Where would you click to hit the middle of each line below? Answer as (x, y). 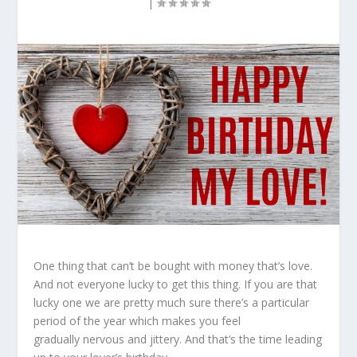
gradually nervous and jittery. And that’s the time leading (178, 339)
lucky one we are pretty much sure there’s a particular (172, 302)
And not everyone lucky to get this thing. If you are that (176, 284)
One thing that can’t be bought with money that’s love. (173, 265)
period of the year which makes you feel (137, 320)
